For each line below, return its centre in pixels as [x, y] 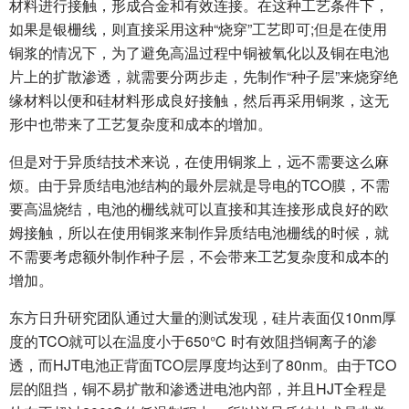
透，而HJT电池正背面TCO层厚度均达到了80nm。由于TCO [203, 365]
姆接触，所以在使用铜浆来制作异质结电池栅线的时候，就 [199, 232]
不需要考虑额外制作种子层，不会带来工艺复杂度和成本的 [199, 256]
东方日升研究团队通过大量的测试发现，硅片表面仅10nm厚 [203, 317]
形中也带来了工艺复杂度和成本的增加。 [141, 124]
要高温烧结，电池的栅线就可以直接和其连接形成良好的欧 [199, 209]
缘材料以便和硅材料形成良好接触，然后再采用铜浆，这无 [199, 100]
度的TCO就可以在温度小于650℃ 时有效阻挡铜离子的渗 [193, 341]
